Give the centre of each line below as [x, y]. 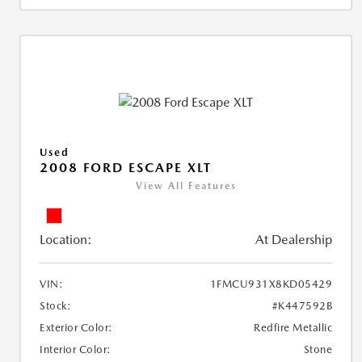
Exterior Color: [76, 328]
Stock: [55, 306]
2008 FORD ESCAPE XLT [126, 168]
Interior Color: [76, 350]
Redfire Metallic [293, 328]
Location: [66, 240]
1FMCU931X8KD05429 [271, 284]
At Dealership [294, 240]
